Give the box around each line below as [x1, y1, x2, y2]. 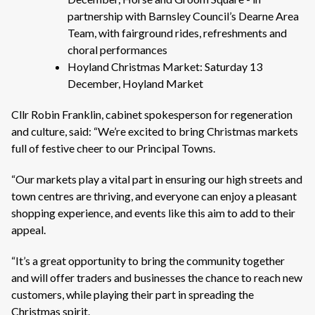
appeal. [11, 223, 46, 236]
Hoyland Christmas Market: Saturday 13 [67, 60, 262, 73]
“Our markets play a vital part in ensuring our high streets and [11, 172, 302, 186]
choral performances [67, 43, 167, 56]
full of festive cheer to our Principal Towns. [11, 141, 215, 155]
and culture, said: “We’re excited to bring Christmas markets [11, 124, 298, 138]
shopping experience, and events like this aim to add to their [11, 206, 295, 219]
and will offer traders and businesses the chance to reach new [11, 271, 302, 284]
